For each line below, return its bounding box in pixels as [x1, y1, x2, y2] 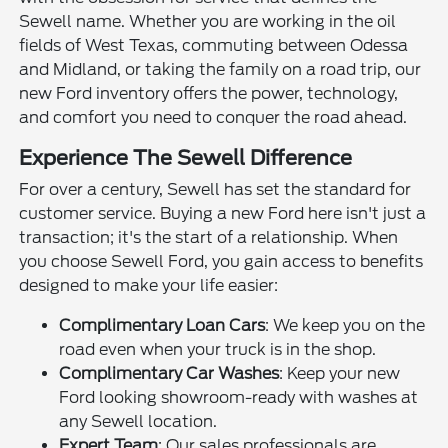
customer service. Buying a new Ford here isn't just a [19, 203, 427, 223]
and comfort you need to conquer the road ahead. [19, 107, 408, 127]
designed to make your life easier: [19, 275, 279, 295]
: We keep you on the [265, 315, 426, 335]
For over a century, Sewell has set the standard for [19, 179, 412, 199]
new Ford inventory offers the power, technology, [19, 83, 399, 103]
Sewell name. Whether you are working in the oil [19, 11, 397, 31]
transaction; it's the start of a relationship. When [19, 227, 399, 247]
